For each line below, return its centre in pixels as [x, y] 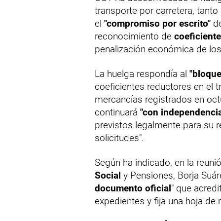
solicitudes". [119, 138]
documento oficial [133, 188]
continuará [117, 112]
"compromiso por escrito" [157, 24]
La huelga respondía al [142, 74]
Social [108, 176]
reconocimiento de [134, 37]
